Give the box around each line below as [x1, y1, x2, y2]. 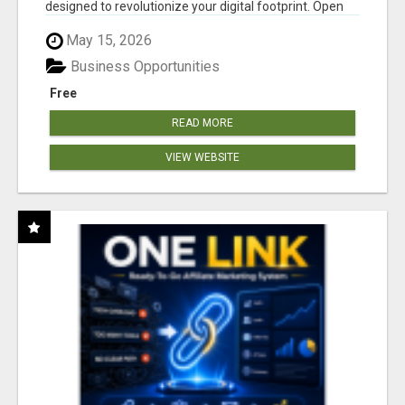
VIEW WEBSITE [165, 150, 240, 164]
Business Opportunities [67, 57, 220, 75]
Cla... [45, 14, 71, 29]
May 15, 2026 [62, 32, 152, 50]
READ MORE [172, 116, 233, 129]
